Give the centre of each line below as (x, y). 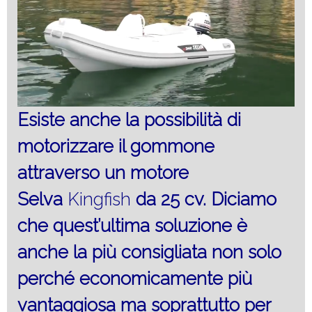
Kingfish (99, 199)
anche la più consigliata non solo (149, 252)
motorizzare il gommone (116, 146)
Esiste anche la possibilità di (129, 119)
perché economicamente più (135, 278)
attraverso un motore (103, 172)
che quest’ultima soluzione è (132, 225)
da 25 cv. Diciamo (204, 199)
